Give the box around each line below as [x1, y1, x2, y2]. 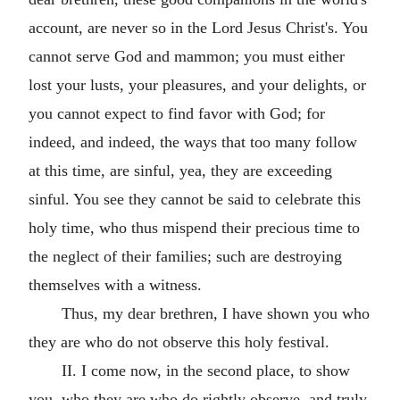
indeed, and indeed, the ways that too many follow [29, 132, 357, 151]
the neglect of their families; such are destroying [29, 246, 342, 265]
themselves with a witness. [29, 275, 202, 294]
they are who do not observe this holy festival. [29, 332, 329, 351]
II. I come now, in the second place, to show [61, 361, 350, 379]
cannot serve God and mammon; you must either [29, 46, 345, 65]
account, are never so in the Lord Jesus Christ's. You [29, 18, 368, 37]
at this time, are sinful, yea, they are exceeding [29, 161, 332, 179]
